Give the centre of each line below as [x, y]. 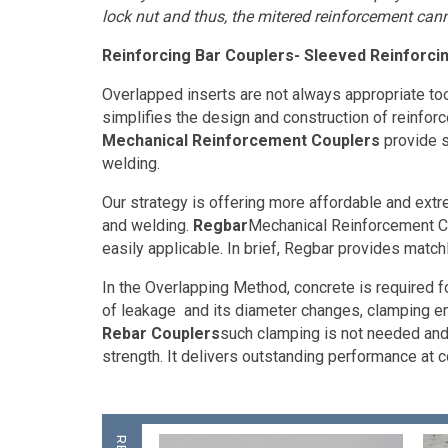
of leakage [139, 310]
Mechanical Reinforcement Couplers [241, 140]
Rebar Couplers [161, 333]
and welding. [147, 225]
